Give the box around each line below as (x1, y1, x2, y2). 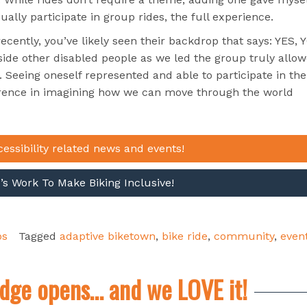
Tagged (19, 230, 60, 243)
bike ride (162, 230, 208, 243)
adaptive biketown (60, 230, 156, 243)
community (214, 230, 274, 243)
